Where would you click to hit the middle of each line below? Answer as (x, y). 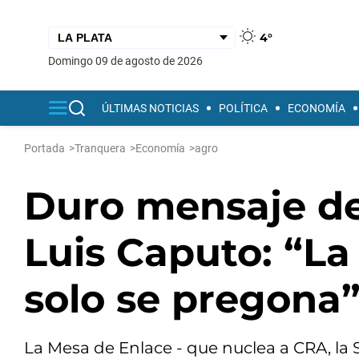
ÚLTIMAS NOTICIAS (150, 108)
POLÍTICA (243, 108)
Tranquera (100, 148)
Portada (44, 148)
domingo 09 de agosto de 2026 (129, 61)
